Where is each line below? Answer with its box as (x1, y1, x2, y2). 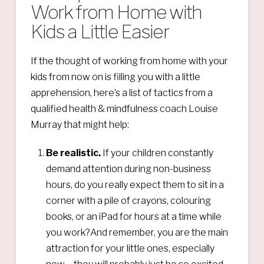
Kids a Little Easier (30, 19, 169, 43)
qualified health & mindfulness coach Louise (30, 103, 218, 114)
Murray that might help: (30, 118, 129, 130)
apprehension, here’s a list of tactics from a (30, 87, 213, 98)
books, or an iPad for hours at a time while (46, 210, 222, 222)
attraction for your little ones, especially (46, 242, 215, 254)
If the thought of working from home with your (30, 55, 228, 67)
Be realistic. (46, 147, 103, 159)
